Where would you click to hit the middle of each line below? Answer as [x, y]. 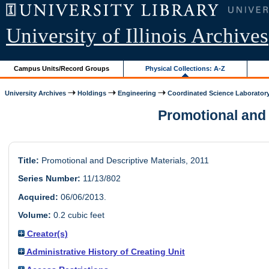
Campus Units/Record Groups [62, 68]
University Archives [36, 93]
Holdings [92, 93]
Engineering [137, 93]
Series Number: [49, 179]
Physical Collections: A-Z [186, 68]
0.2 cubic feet [77, 215]
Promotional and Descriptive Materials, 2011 [124, 161]
